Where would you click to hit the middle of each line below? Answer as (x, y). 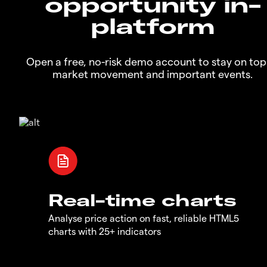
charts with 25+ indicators (105, 231)
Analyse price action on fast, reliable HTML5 (144, 218)
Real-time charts (142, 200)
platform (153, 26)
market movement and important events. (153, 73)
